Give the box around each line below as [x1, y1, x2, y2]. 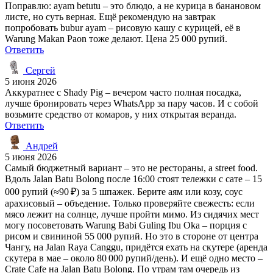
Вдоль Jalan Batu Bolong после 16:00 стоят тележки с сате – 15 [5, 173, 262, 184]
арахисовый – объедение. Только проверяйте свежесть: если [5, 197, 255, 208]
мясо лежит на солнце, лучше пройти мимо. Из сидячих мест [5, 208, 259, 219]
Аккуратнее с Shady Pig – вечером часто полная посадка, [5, 87, 241, 97]
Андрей [23, 140, 58, 151]
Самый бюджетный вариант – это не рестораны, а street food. [5, 162, 258, 173]
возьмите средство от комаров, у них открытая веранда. [5, 108, 236, 119]
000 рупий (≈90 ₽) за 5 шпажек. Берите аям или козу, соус [5, 186, 243, 197]
